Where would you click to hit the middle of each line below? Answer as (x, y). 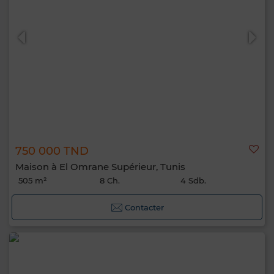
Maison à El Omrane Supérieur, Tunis (100, 167)
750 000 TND (52, 151)
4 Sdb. (194, 180)
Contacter (144, 207)
